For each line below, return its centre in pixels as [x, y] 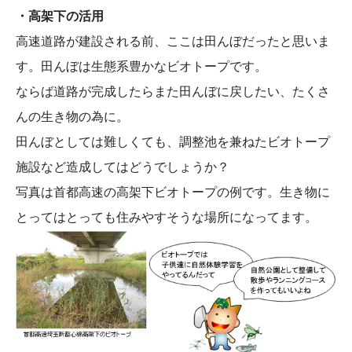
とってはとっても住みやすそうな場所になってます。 [167, 216]
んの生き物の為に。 [72, 116]
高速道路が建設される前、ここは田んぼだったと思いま [173, 40]
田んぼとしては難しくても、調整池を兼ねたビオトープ [173, 141]
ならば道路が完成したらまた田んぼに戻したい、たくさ [173, 91]
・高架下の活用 [60, 15]
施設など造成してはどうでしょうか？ [123, 166]
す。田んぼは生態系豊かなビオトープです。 [141, 66]
